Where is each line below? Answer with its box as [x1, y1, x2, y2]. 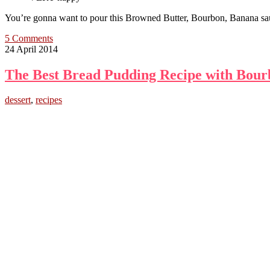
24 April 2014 [5, 43, 58, 54]
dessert [5, 95, 31, 105]
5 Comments [5, 33, 53, 43]
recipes [36, 95, 62, 105]
